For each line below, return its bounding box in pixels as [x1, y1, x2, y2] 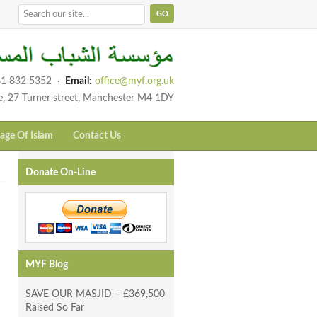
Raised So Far [25, 303, 84, 313]
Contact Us [73, 131, 121, 142]
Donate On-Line [25, 168, 96, 178]
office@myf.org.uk [95, 76, 174, 87]
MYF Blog [25, 260, 68, 270]
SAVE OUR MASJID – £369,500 [25, 289, 165, 300]
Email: [65, 76, 92, 87]
